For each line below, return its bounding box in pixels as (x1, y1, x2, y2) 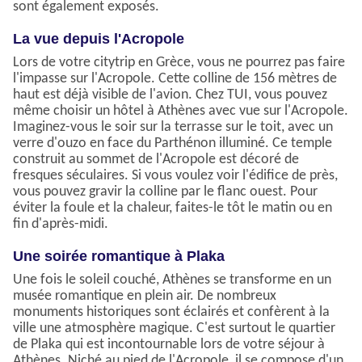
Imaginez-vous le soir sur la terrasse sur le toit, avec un (13, 120, 333, 136)
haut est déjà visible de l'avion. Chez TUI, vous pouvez (13, 87, 327, 103)
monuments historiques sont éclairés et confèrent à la (13, 305, 330, 321)
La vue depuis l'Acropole (13, 31, 184, 48)
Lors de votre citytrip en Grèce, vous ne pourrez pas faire (13, 55, 345, 71)
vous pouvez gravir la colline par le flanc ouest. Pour (13, 184, 318, 200)
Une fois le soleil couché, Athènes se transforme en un (13, 272, 331, 288)
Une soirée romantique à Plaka (13, 248, 225, 265)
